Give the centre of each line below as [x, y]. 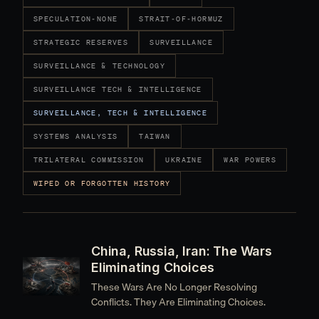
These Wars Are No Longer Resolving [174, 287]
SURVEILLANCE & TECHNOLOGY [99, 66]
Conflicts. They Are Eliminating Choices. [178, 302]
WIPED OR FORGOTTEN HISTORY [102, 183]
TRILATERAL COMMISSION [89, 160]
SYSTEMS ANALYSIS [76, 136]
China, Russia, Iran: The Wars [182, 251]
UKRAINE [184, 160]
